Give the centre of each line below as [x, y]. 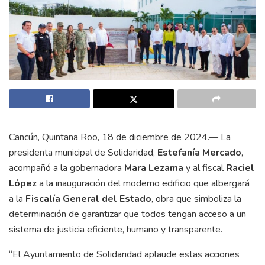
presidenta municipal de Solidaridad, [83, 152]
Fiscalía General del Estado [87, 198]
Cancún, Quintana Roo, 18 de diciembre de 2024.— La [120, 137]
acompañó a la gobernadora [67, 168]
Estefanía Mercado [199, 152]
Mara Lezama [154, 168]
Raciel [240, 168]
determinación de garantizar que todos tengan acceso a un [127, 214]
